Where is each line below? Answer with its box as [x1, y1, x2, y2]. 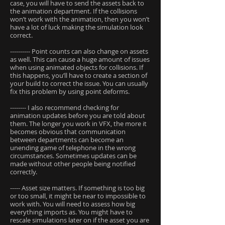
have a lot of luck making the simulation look [10, 23, 143, 32]
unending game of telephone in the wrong [10, 143, 136, 152]
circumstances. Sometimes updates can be [10, 151, 137, 160]
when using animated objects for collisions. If [10, 63, 143, 72]
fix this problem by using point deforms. [10, 87, 130, 96]
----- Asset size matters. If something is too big [10, 183, 145, 192]
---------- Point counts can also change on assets [10, 47, 148, 56]
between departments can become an [10, 135, 124, 144]
